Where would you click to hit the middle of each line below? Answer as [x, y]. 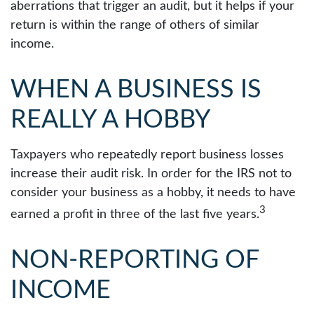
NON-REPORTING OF [135, 260]
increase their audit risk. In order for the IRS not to [151, 174]
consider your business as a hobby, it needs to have [153, 193]
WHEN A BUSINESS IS [136, 90]
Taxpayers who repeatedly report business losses [147, 155]
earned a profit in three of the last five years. [135, 214]
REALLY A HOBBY [110, 120]
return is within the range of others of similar [135, 25]
